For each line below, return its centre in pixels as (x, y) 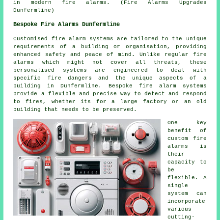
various (180, 209)
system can (187, 193)
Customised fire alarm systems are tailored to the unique (110, 39)
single (178, 185)
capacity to (187, 162)
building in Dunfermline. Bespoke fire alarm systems (110, 86)
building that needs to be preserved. (75, 109)
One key (187, 123)
